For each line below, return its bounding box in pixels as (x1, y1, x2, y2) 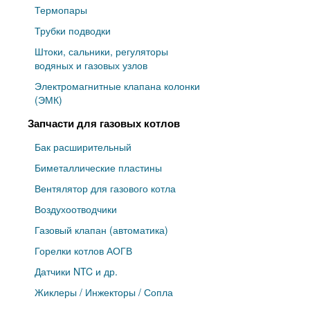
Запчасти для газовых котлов (28, 116, 180, 131)
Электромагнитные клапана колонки (35, 79, 200, 93)
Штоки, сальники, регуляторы (35, 44, 168, 59)
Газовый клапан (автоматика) (35, 223, 168, 237)
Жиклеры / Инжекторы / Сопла (35, 285, 173, 300)
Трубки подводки (35, 24, 111, 38)
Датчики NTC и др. (35, 264, 118, 279)
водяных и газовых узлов (35, 58, 147, 73)
